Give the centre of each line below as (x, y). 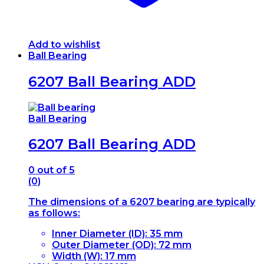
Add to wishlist (64, 44)
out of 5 (55, 170)
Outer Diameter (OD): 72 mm (122, 245)
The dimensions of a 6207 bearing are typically (142, 202)
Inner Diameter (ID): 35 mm (117, 234)
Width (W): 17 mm (94, 256)
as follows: (54, 213)
